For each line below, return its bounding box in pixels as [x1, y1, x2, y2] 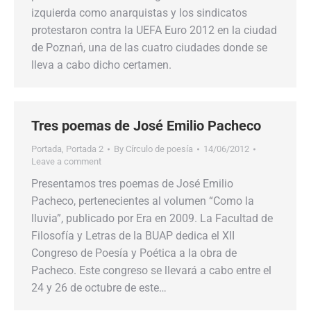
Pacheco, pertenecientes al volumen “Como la [31, 194, 254, 208]
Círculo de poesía [126, 144, 193, 154]
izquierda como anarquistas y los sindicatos [31, 6, 247, 19]
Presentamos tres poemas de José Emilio [31, 177, 233, 190]
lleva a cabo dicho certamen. [31, 58, 171, 72]
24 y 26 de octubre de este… [31, 281, 167, 294]
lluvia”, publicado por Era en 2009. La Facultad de [31, 212, 273, 225]
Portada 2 [66, 144, 103, 154]
